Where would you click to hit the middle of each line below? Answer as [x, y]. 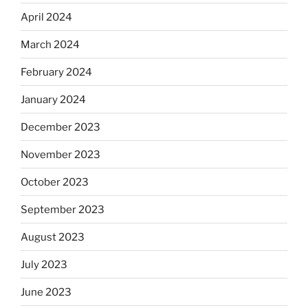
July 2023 [44, 264]
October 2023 [55, 182]
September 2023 [63, 209]
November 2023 [60, 154]
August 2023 [53, 237]
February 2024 [56, 72]
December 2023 [60, 127]
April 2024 [46, 17]
